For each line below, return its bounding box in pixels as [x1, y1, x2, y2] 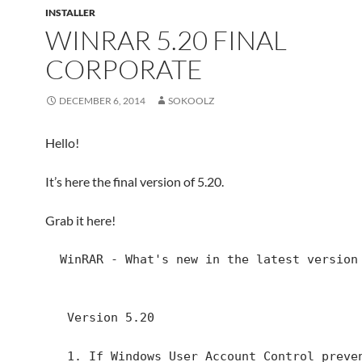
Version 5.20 [45, 310, 67, 325]
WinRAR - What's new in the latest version [45, 252, 60, 267]
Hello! [45, 135, 79, 150]
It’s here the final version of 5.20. [45, 174, 224, 189]
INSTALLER [45, 6, 95, 19]
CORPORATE [45, 53, 203, 86]
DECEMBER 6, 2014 [59, 95, 145, 107]
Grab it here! [45, 213, 116, 228]
